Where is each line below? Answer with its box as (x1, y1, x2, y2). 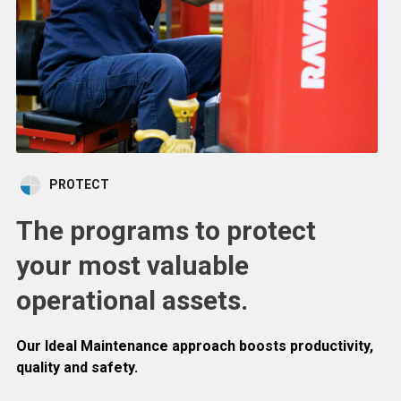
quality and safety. (16, 359, 138, 377)
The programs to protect (16, 215, 316, 247)
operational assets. (16, 285, 248, 317)
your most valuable (16, 250, 249, 282)
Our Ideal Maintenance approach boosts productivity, (16, 337, 373, 355)
